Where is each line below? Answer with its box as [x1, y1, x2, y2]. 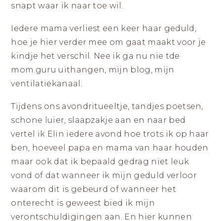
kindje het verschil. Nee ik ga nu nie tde [11, 51, 180, 61]
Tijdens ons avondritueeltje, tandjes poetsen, [11, 102, 203, 111]
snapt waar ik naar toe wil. [11, 1, 124, 10]
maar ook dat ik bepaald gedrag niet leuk [11, 157, 189, 166]
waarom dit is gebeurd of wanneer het [11, 184, 176, 194]
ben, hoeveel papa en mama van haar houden [11, 143, 209, 152]
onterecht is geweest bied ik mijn [11, 198, 155, 208]
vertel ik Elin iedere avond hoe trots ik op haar [11, 129, 209, 139]
